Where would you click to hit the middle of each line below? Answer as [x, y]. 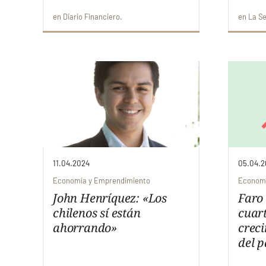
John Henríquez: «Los [110, 198]
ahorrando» [85, 227]
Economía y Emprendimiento [102, 180]
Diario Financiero [91, 16]
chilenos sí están [97, 213]
